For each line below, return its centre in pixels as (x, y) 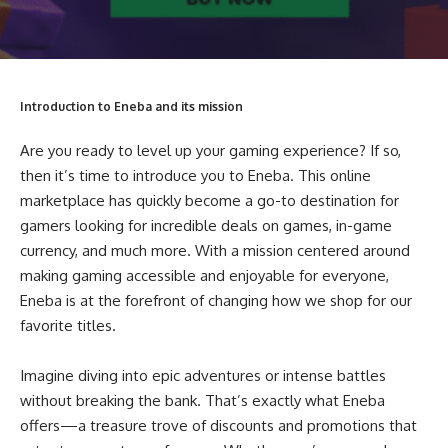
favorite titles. (68, 326)
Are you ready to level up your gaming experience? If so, (210, 151)
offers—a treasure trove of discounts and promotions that (218, 426)
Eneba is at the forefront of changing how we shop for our (216, 301)
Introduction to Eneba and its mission (131, 106)
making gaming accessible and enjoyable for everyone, (204, 276)
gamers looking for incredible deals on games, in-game (206, 226)
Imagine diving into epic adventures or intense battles (203, 376)
